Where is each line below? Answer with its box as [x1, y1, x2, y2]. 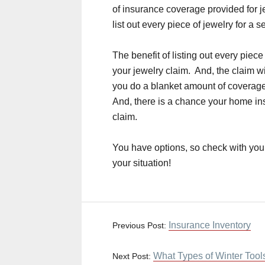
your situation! [112, 158, 171, 169]
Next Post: [112, 251, 153, 261]
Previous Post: [112, 221, 169, 231]
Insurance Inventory [169, 220, 251, 231]
